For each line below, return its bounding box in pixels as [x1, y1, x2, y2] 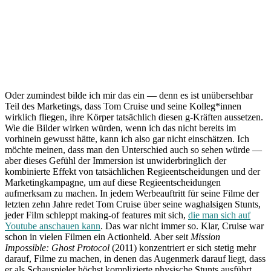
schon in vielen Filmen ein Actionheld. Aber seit [5, 232, 191, 243]
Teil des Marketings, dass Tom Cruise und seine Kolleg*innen [5, 101, 241, 112]
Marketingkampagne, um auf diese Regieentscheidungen [5, 177, 221, 188]
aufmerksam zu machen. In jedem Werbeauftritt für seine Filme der [5, 188, 259, 199]
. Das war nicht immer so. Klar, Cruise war [100, 221, 264, 232]
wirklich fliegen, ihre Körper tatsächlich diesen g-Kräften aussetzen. [5, 112, 263, 123]
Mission [191, 232, 220, 243]
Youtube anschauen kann [5, 221, 100, 232]
